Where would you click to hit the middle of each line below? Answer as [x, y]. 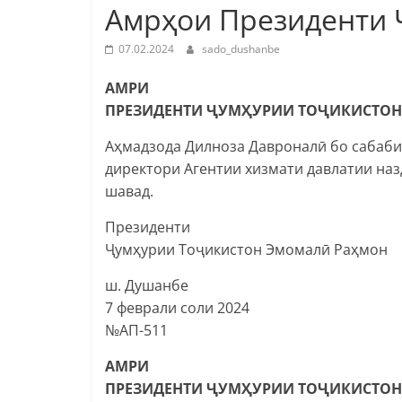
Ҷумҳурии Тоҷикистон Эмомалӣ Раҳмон [246, 249]
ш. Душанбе [147, 285]
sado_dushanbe [241, 48]
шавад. [129, 191]
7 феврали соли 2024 [177, 307]
